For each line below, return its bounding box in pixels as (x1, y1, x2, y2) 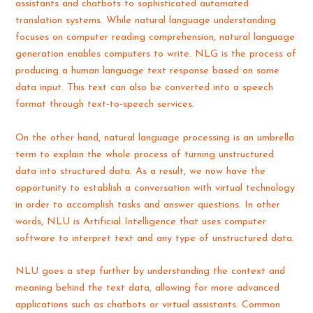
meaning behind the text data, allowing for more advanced (15, 282, 280, 293)
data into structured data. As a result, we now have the (15, 166, 266, 177)
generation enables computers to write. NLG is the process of (15, 49, 297, 60)
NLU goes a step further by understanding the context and (15, 265, 286, 277)
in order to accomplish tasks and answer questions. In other (15, 199, 281, 210)
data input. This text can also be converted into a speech (15, 82, 274, 94)
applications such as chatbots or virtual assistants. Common (15, 299, 281, 310)
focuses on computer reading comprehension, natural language (15, 32, 296, 43)
